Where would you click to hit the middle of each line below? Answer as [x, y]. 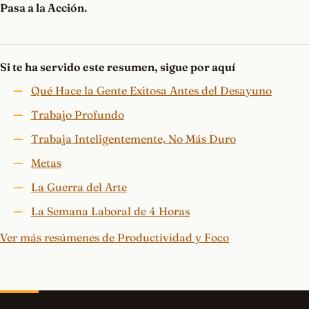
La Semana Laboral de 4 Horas [110, 211]
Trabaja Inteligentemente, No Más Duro [133, 139]
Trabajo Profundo [77, 115]
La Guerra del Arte [79, 187]
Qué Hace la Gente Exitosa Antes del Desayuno [151, 91]
